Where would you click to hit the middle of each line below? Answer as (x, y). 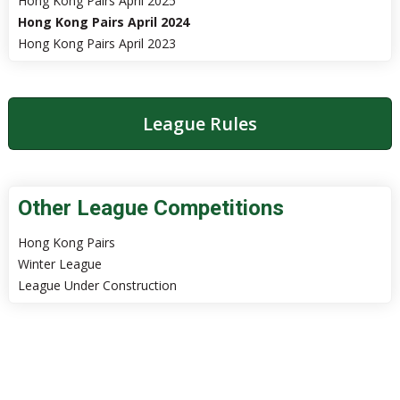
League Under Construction (97, 285)
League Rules (200, 124)
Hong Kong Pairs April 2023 (96, 43)
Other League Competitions (150, 208)
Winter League (59, 264)
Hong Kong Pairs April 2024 (103, 22)
